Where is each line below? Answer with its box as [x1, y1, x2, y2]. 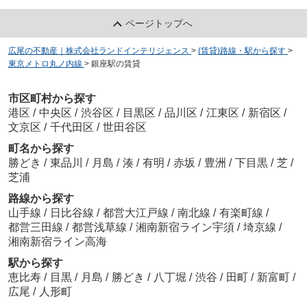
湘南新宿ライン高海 [8, 236, 107, 248]
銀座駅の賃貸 [90, 58, 140, 69]
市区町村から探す [8, 93, 96, 105]
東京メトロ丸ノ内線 [8, 58, 82, 69]
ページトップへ [125, 17, 193, 29]
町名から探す [8, 143, 74, 155]
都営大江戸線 [102, 207, 171, 219]
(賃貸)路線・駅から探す [197, 45, 286, 56]
